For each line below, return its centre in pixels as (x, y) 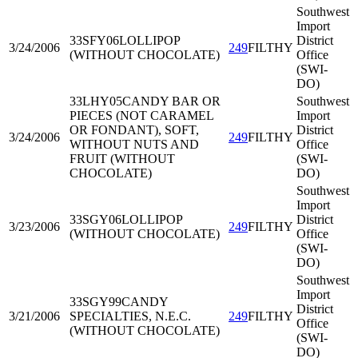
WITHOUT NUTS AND (134, 144)
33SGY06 (95, 219)
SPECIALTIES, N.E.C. (130, 316)
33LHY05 (96, 101)
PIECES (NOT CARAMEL (141, 115)
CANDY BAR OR (171, 101)
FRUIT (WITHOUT (122, 159)
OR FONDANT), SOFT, (134, 130)
